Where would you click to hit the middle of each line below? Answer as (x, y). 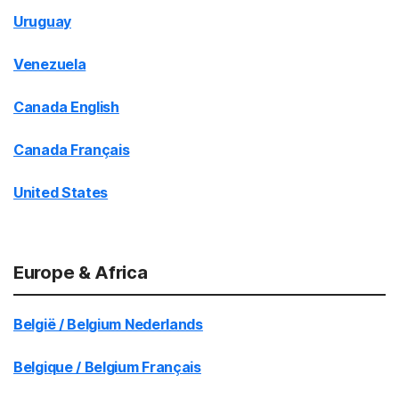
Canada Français (72, 150)
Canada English (66, 107)
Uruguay (42, 21)
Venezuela (50, 64)
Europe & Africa (81, 273)
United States (61, 192)
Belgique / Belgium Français (107, 367)
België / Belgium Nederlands (108, 324)
